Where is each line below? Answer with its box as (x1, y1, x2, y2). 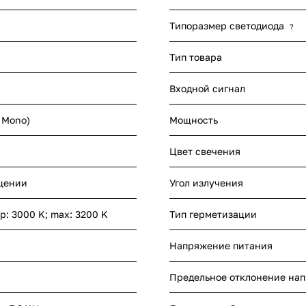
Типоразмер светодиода (169, 20, 284, 32)
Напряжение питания (169, 240, 273, 252)
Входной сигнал (169, 83, 245, 95)
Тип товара (169, 51, 222, 64)
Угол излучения (169, 177, 243, 189)
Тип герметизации (169, 208, 257, 221)
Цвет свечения (169, 145, 240, 158)
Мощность (169, 114, 218, 126)
